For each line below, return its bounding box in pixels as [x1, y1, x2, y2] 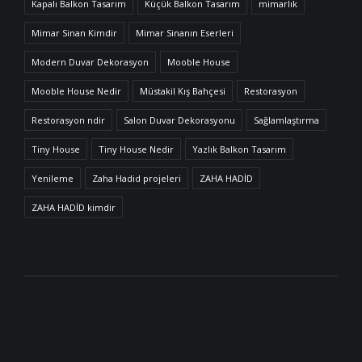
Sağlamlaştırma [254, 113, 319, 126]
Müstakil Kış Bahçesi [140, 84, 225, 97]
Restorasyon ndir [32, 113, 105, 126]
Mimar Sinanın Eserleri [136, 26, 234, 39]
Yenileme [32, 171, 74, 184]
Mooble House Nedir [32, 84, 121, 97]
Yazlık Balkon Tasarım [192, 142, 286, 155]
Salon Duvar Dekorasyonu [124, 113, 235, 126]
